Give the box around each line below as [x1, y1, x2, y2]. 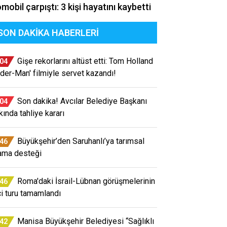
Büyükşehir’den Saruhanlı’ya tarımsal [17, 136, 144, 146]
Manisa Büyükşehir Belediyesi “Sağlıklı [17, 216, 154, 226]
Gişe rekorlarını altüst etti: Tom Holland [17, 56, 153, 66]
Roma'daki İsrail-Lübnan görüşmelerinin [17, 176, 155, 186]
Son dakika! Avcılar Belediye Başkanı [17, 96, 147, 106]
